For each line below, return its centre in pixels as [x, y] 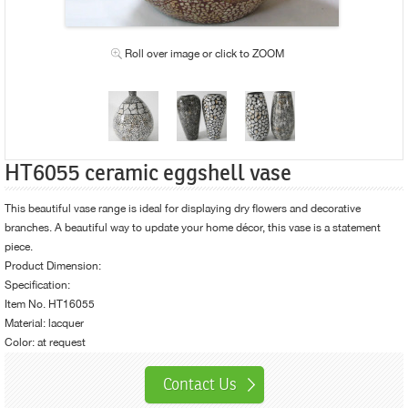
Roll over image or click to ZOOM [205, 53]
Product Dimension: [53, 265]
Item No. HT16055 [50, 304]
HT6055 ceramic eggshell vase [148, 173]
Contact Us [199, 384]
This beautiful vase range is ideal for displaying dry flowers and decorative [183, 208]
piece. [19, 246]
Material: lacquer [44, 323]
